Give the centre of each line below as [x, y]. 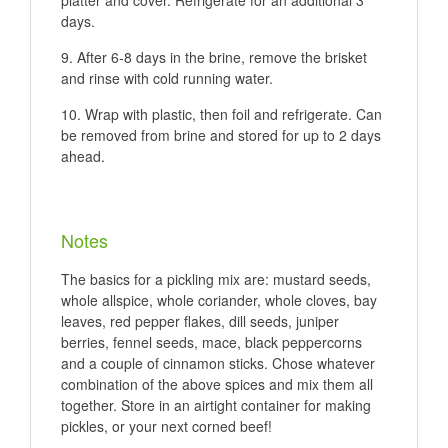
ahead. [83, 156]
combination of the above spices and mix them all [217, 384]
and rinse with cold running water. [167, 78]
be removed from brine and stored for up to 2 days [221, 135]
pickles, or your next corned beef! [166, 426]
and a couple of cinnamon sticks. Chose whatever [218, 363]
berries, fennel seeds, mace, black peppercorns [211, 342]
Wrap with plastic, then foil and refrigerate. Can [233, 114]
